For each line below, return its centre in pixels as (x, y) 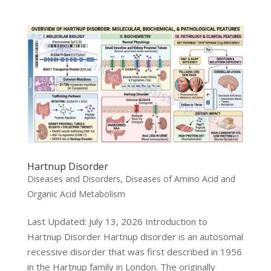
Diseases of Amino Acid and (180, 179)
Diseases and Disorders (73, 179)
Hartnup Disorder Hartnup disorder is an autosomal (135, 237)
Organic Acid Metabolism (76, 194)
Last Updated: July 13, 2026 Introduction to (117, 222)
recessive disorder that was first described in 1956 (134, 252)
